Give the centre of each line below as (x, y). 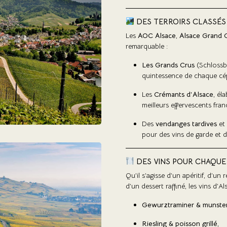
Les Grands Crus (168, 65)
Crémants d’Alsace (184, 94)
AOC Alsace (157, 35)
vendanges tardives (186, 123)
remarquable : (147, 46)
